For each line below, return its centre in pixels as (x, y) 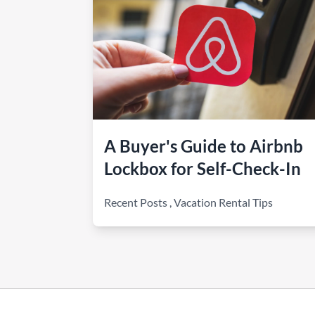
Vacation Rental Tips (223, 202)
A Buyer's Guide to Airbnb (204, 146)
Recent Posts (136, 202)
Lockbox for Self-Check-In (202, 168)
